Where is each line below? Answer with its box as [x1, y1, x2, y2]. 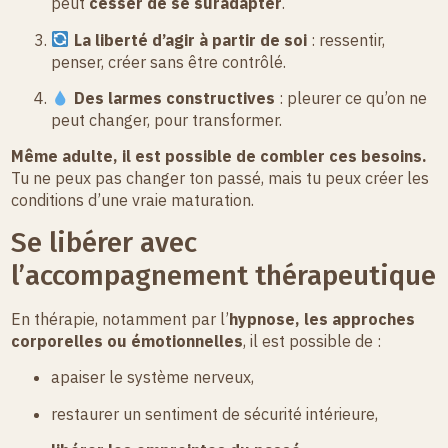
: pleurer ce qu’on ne [274, 88, 427, 109]
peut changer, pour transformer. [51, 110, 283, 131]
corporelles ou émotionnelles [11, 330, 244, 351]
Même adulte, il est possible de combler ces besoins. [11, 146, 428, 167]
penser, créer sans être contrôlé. [51, 51, 287, 72]
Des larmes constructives [73, 88, 275, 109]
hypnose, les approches [229, 308, 416, 329]
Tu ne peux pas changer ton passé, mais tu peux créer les [11, 168, 430, 189]
